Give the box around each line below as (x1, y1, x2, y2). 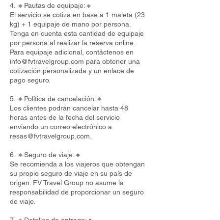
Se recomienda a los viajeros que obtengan (10, 160, 145, 168)
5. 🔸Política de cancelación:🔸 (10, 95, 103, 103)
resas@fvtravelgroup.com (10, 132, 90, 140)
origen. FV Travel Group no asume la (10, 179, 124, 187)
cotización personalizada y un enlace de (10, 67, 134, 75)
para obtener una (84, 57, 140, 65)
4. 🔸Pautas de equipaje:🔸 (10, 1, 92, 9)
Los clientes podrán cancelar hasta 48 (10, 104, 128, 112)
